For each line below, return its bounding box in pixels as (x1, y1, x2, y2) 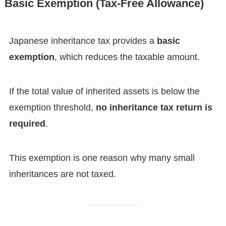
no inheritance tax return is (95, 102, 212, 113)
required (9, 119, 45, 129)
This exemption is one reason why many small (9, 153, 195, 163)
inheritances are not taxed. (9, 169, 116, 180)
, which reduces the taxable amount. (54, 52, 200, 63)
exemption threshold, (9, 102, 96, 113)
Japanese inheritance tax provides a (9, 36, 157, 46)
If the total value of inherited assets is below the (9, 86, 200, 97)
